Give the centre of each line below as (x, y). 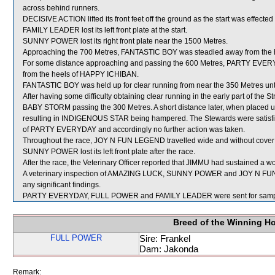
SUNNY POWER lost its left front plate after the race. (109, 152)
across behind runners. (61, 8)
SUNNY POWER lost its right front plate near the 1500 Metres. (125, 41)
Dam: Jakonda (169, 249)
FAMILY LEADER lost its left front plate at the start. (105, 30)
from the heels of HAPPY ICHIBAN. (81, 74)
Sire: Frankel (165, 238)
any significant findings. (62, 185)
